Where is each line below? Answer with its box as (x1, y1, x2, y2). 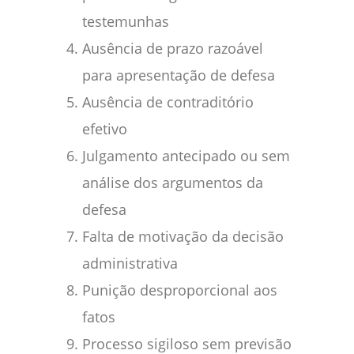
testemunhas (82, 11, 169, 31)
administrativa (82, 253, 178, 273)
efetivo (82, 119, 127, 138)
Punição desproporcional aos (82, 280, 277, 299)
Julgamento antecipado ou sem (82, 145, 290, 165)
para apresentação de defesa (82, 65, 275, 85)
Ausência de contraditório (82, 92, 254, 111)
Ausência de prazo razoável (82, 38, 263, 58)
